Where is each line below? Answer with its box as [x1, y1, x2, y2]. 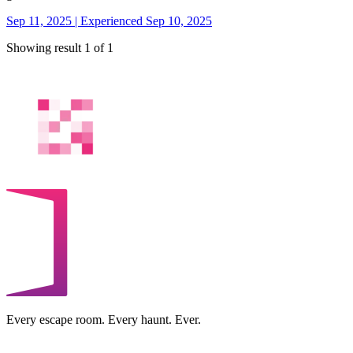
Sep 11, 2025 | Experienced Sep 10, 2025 [6, 13, 212, 28]
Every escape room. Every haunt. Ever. [6, 313, 201, 327]
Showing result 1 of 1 [6, 40, 113, 54]
